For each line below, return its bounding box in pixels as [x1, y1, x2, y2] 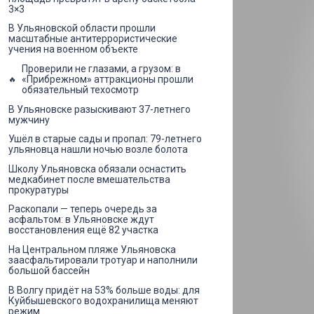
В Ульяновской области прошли [8, 22, 156, 34]
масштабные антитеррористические [8, 33, 177, 45]
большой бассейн [8, 264, 90, 276]
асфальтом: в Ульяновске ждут [8, 214, 154, 226]
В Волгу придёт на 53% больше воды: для [8, 284, 200, 296]
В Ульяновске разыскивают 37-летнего [8, 103, 191, 115]
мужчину [8, 114, 50, 125]
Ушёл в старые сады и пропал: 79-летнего [8, 133, 202, 145]
